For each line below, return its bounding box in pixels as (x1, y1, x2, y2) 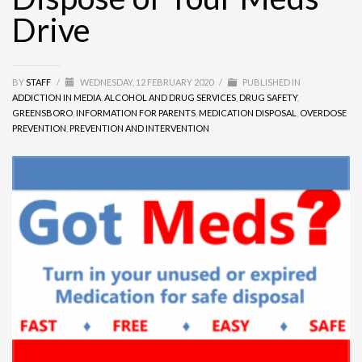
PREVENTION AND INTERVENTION (69, 123, 209, 133)
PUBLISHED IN (241, 77, 301, 87)
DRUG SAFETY (239, 92, 297, 103)
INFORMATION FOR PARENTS (76, 107, 196, 118)
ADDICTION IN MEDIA (12, 92, 101, 103)
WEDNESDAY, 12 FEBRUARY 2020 (80, 77, 215, 87)
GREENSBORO (12, 107, 73, 118)
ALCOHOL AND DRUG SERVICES (104, 92, 236, 103)
